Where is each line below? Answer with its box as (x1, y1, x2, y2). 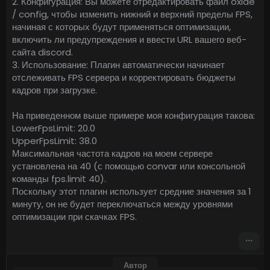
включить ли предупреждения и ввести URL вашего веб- (12, 33, 246, 46)
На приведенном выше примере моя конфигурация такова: (12, 109, 255, 122)
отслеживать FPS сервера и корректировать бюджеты (12, 71, 236, 84)
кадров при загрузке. (12, 84, 97, 97)
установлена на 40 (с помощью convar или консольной (12, 160, 245, 173)
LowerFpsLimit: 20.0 (12, 122, 95, 135)
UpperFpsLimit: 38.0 (12, 134, 97, 148)
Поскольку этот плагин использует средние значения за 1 (12, 185, 251, 198)
